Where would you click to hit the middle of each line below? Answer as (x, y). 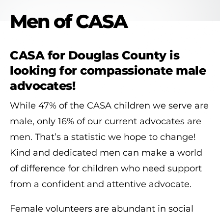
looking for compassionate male (108, 70)
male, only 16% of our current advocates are (106, 121)
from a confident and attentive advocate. (101, 184)
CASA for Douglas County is (95, 55)
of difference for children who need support (106, 168)
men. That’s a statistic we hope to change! (103, 137)
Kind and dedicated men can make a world (106, 152)
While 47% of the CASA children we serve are (109, 105)
